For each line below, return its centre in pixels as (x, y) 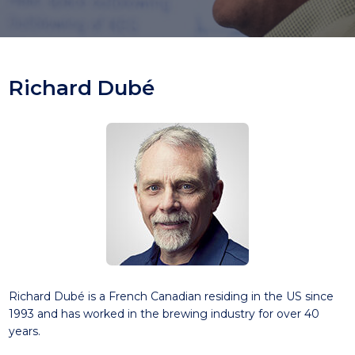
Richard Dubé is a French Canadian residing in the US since (171, 296)
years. (24, 331)
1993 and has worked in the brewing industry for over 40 (164, 314)
